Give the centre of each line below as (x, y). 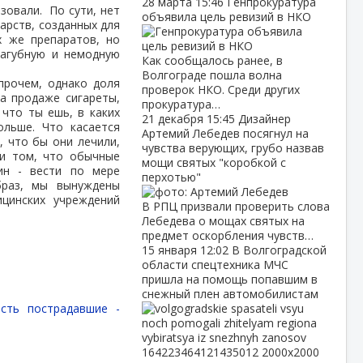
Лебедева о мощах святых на (223, 221)
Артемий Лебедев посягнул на (225, 133)
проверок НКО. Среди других (220, 90)
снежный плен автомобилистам (230, 294)
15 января (171, 250)
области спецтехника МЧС (215, 265)
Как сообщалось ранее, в (212, 60)
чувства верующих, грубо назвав (233, 148)
